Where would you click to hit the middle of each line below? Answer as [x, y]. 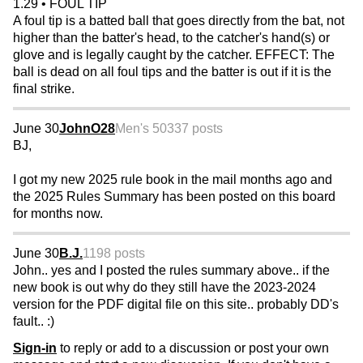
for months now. [58, 214]
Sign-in [35, 348]
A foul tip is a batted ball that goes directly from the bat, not [179, 21]
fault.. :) [34, 322]
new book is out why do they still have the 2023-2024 [164, 288]
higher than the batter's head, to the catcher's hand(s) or [171, 38]
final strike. [44, 89]
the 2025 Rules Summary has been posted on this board [174, 197]
